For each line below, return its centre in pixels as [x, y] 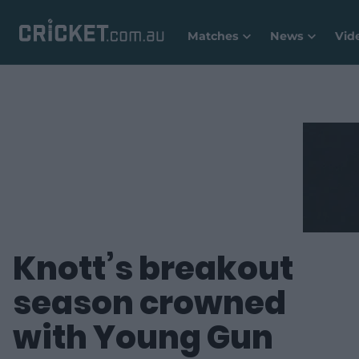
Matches [213, 36]
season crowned [149, 303]
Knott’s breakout [153, 268]
